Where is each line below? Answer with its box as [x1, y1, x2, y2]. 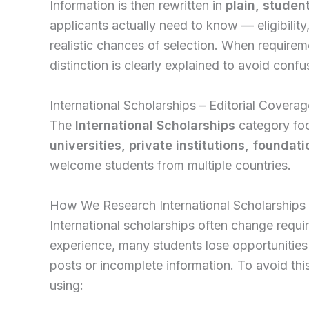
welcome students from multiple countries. [50, 157, 291, 172]
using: [50, 277, 83, 292]
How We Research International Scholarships [50, 197, 306, 212]
